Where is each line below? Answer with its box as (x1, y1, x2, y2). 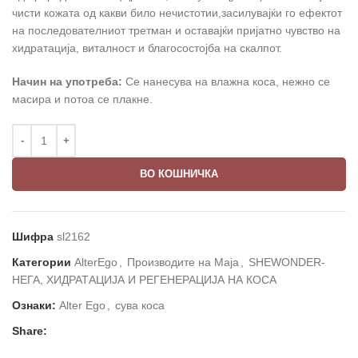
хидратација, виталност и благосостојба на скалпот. (12, 41, 282, 54)
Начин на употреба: (12, 74, 122, 88)
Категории (12, 255, 71, 268)
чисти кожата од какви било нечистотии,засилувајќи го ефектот (12, 6, 342, 19)
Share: (12, 324, 47, 337)
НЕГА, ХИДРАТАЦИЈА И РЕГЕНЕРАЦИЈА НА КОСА (12, 272, 276, 286)
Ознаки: (12, 298, 56, 312)
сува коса (115, 298, 165, 312)
